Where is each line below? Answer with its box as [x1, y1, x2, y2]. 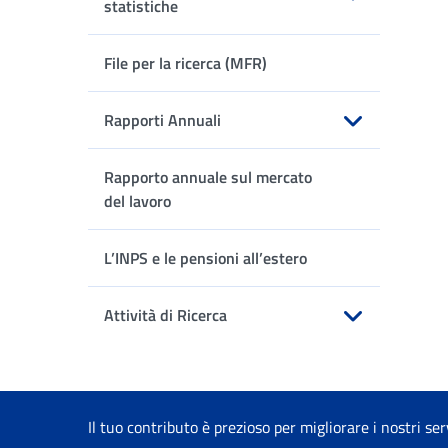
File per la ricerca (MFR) [104, 51, 267, 75]
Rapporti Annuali [104, 108, 221, 132]
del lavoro [104, 189, 171, 213]
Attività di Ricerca [104, 303, 227, 327]
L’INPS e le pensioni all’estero [104, 246, 307, 270]
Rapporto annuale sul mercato [104, 165, 312, 189]
